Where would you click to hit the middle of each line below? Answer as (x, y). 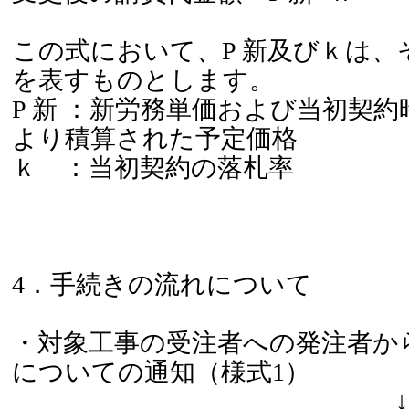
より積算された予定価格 (154, 138)
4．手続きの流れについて (162, 284)
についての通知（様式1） (161, 372)
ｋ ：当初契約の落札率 (152, 168)
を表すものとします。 (143, 80)
